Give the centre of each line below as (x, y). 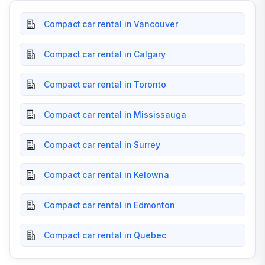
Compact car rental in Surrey (102, 145)
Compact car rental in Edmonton (109, 205)
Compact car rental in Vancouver (111, 24)
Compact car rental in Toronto (105, 84)
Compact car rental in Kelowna (106, 175)
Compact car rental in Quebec (105, 235)
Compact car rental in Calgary (105, 54)
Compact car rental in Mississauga (115, 114)
